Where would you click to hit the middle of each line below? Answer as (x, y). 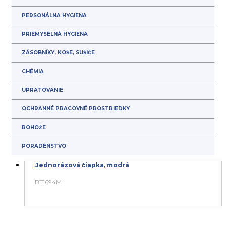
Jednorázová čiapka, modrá (82, 165)
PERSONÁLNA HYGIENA (54, 16)
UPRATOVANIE (42, 90)
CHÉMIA (33, 72)
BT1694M (48, 182)
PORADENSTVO (44, 146)
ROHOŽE (34, 128)
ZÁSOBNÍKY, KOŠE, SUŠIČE (58, 53)
